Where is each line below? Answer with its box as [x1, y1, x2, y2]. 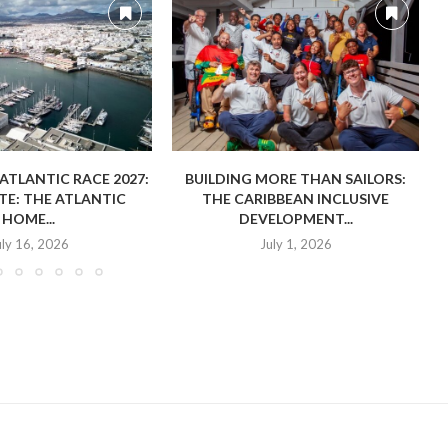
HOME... [2, 209, 56, 227]
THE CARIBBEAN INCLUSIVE [202, 189, 390, 207]
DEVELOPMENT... [238, 209, 353, 227]
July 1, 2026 [259, 235, 332, 252]
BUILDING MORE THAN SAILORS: [185, 169, 407, 187]
